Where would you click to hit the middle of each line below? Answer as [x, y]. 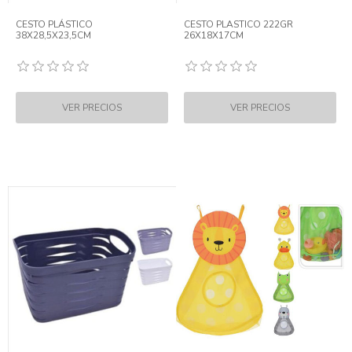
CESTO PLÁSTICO [54, 24]
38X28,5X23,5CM [53, 35]
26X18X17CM [214, 35]
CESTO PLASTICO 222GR [238, 24]
